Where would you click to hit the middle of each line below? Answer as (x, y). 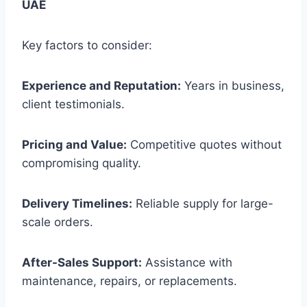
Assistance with (187, 263)
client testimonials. (73, 105)
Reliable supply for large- (203, 204)
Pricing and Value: (74, 145)
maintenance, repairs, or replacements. (130, 281)
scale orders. (58, 222)
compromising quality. (82, 163)
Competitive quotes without (204, 145)
